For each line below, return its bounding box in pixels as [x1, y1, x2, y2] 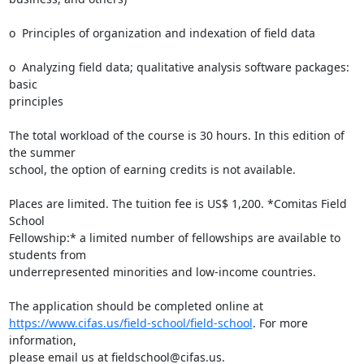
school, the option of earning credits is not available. [8, 162, 296, 177]
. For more [252, 315, 308, 331]
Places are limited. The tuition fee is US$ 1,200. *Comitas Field [8, 196, 347, 211]
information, [8, 332, 76, 348]
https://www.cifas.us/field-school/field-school [8, 315, 253, 331]
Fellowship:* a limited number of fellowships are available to [8, 230, 340, 245]
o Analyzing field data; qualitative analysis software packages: [8, 59, 349, 75]
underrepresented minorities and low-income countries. [8, 264, 316, 279]
